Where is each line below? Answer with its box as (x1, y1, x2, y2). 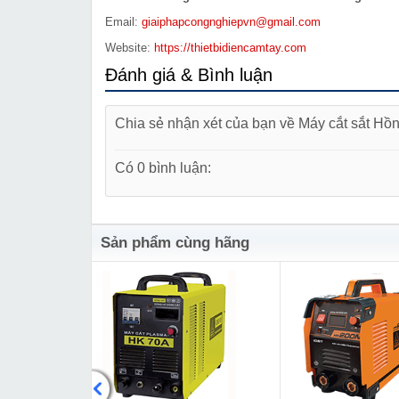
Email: (105, 15, 142, 29)
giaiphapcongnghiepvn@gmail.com (142, 15, 321, 29)
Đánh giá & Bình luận (105, 65, 273, 85)
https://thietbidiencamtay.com (154, 41, 306, 55)
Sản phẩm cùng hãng (101, 234, 249, 252)
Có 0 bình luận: (115, 159, 211, 176)
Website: (105, 41, 154, 55)
